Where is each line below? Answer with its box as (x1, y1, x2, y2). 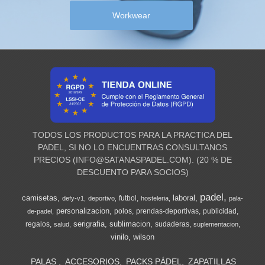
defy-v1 (62, 195, 84, 202)
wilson (133, 232, 154, 242)
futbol (119, 194, 137, 203)
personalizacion (56, 206, 109, 216)
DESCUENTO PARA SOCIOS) (76, 167, 189, 177)
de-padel (27, 208, 52, 215)
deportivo (88, 195, 115, 202)
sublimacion (109, 219, 150, 229)
